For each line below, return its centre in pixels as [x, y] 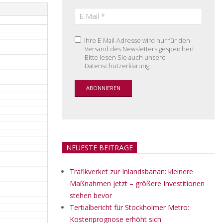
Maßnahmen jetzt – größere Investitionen [137, 183]
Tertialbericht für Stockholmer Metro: [129, 207]
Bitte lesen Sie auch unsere [125, 57]
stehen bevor [91, 195]
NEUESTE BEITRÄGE [100, 148]
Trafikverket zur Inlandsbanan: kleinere [131, 171]
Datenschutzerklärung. [118, 66]
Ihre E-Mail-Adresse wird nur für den [136, 41]
